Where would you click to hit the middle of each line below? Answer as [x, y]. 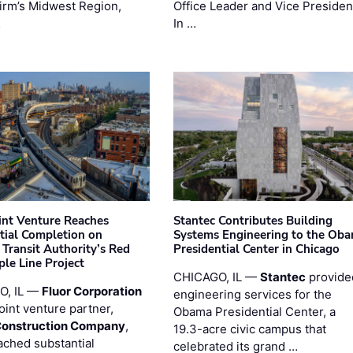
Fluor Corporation [92, 291]
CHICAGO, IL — [216, 277]
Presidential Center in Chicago [256, 249]
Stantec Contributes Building [253, 220]
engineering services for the [252, 294]
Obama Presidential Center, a [254, 311]
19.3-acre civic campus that [249, 329]
